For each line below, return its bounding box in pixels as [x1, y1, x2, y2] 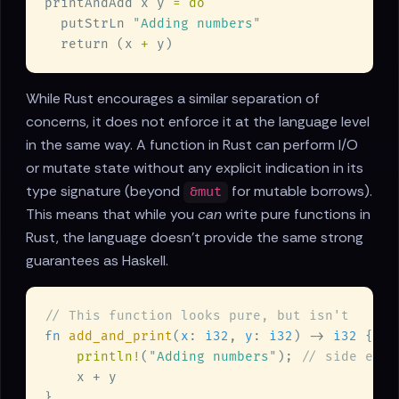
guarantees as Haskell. [26, 251, 168, 271]
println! [77, 349, 141, 365]
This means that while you [26, 205, 198, 224]
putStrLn [45, 16, 133, 32]
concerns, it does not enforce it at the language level [26, 112, 370, 132]
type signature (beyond [26, 182, 183, 201]
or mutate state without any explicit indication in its [26, 159, 363, 178]
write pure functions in [222, 205, 370, 224]
